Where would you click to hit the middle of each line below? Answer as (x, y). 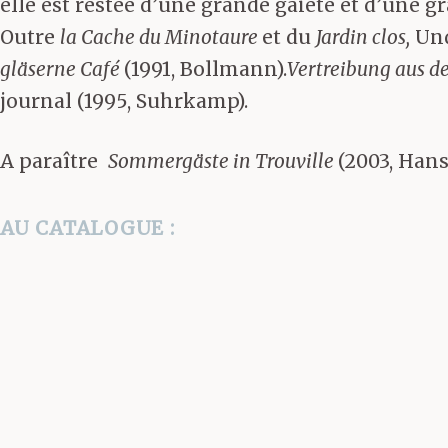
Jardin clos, (363, 36)
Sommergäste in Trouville (223, 161)
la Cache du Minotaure (161, 36)
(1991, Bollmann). (205, 68)
